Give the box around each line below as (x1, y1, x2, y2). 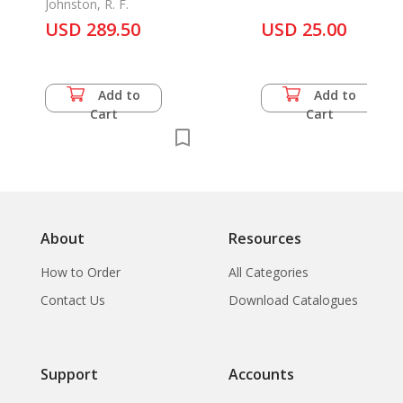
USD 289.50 (45, 16, 140, 41)
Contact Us (40, 291, 105, 309)
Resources (228, 228, 301, 248)
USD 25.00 (261, 16, 346, 41)
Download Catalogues (228, 291, 358, 309)
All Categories (228, 263, 309, 281)
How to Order (40, 263, 121, 281)
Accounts (228, 363, 294, 384)
